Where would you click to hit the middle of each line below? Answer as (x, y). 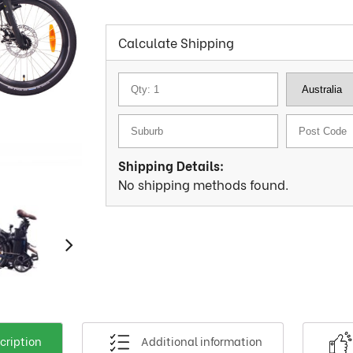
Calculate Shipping (176, 42)
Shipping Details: (171, 165)
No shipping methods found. (203, 184)
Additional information (201, 340)
